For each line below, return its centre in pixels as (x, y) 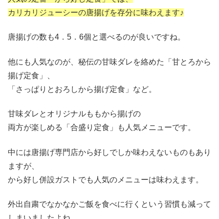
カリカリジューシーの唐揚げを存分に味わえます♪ (96, 13)
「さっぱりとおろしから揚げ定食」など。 (82, 89)
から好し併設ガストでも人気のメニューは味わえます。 (106, 179)
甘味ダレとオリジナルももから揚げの (74, 114)
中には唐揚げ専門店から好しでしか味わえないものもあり (109, 152)
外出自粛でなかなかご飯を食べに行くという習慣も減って (109, 204)
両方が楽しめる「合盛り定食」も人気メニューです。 (102, 128)
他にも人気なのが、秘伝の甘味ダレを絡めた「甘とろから (109, 62)
